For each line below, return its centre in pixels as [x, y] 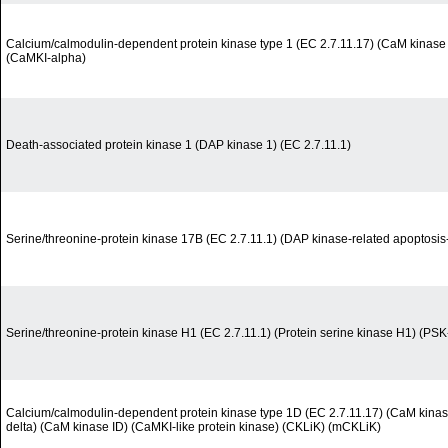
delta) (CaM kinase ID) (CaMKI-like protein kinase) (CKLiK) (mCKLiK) [193, 427]
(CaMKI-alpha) [46, 58]
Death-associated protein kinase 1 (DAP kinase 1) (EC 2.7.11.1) [178, 145]
